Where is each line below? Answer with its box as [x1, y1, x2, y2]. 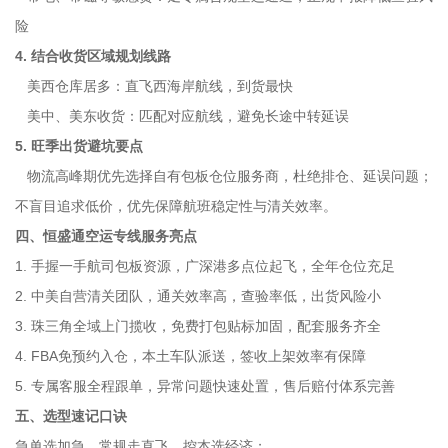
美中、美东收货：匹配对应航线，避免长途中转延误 [15, 108, 349, 124]
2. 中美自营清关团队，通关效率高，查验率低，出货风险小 [15, 288, 381, 304]
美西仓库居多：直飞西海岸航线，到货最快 [15, 78, 293, 94]
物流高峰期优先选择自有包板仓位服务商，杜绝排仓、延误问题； [15, 168, 433, 184]
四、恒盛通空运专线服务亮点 [15, 228, 197, 244]
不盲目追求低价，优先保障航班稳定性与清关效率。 [15, 198, 337, 214]
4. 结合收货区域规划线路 [15, 48, 171, 64]
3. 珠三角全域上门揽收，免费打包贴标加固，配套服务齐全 [15, 318, 381, 334]
